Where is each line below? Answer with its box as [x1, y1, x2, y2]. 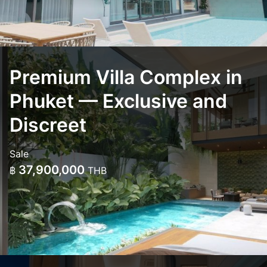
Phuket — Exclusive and [10, 89, 227, 113]
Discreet [10, 113, 86, 136]
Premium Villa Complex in [10, 66, 243, 89]
